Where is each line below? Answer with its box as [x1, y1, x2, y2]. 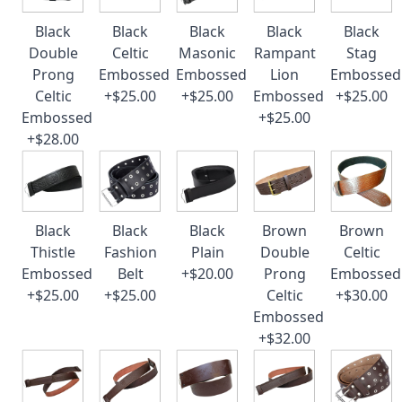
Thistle [31, 242, 75, 262]
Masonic [179, 43, 236, 63]
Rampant [253, 43, 316, 63]
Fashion [103, 242, 157, 262]
